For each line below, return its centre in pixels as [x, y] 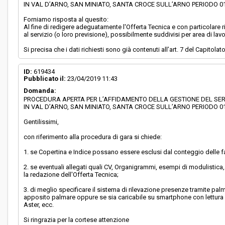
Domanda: [40, 91]
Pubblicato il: [45, 79]
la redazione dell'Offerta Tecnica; [71, 175]
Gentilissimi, [41, 122]
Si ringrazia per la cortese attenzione [77, 220]
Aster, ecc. [39, 205]
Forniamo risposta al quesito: [66, 19]
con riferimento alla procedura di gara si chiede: [93, 137]
